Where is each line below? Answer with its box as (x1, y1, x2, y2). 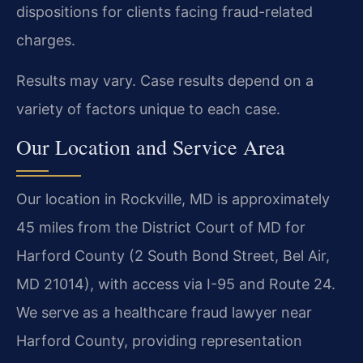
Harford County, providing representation (16, 332, 302, 350)
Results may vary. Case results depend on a (16, 71, 314, 89)
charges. (16, 32, 75, 49)
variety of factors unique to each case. (16, 100, 280, 117)
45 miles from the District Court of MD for (16, 219, 305, 237)
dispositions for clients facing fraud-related (16, 3, 313, 21)
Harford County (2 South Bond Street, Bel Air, (16, 247, 330, 265)
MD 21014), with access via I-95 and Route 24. (16, 275, 335, 293)
